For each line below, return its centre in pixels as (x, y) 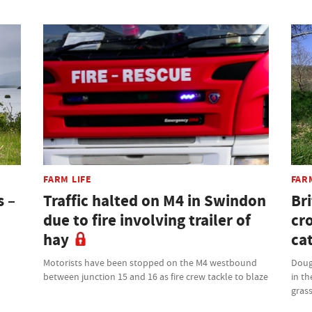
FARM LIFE (68, 179)
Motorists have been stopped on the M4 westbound (150, 262)
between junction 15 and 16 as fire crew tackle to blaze (156, 276)
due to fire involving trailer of (147, 220)
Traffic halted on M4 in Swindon (155, 201)
